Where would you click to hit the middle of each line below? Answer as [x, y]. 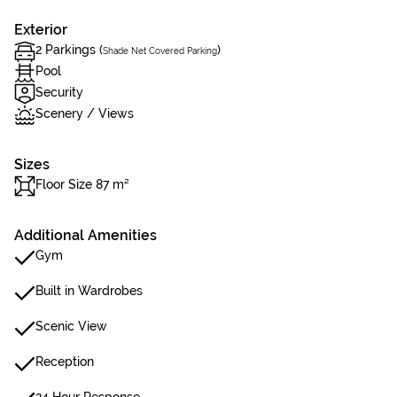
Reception [65, 362]
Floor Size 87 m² [82, 184]
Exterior [41, 30]
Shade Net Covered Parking [160, 51]
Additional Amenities [86, 235]
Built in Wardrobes [89, 291]
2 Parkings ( [69, 50]
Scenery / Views [85, 113]
